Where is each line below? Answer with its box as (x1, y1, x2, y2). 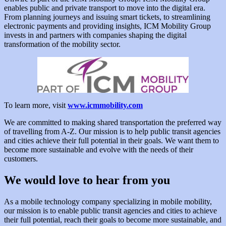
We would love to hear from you (4, 173, 170, 187)
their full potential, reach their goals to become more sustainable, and (4, 215, 221, 224)
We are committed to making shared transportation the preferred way (4, 118, 221, 127)
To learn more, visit (4, 101, 68, 110)
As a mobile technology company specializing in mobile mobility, (4, 197, 212, 206)
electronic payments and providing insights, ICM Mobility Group (4, 22, 211, 31)
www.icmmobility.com (68, 101, 143, 110)
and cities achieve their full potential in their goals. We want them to (4, 136, 219, 145)
